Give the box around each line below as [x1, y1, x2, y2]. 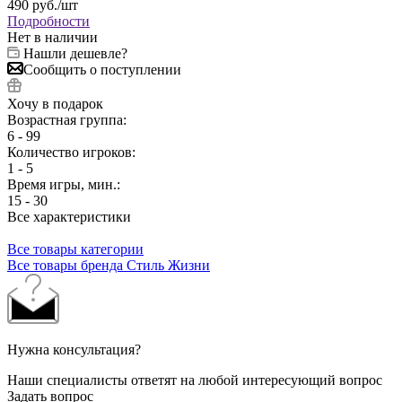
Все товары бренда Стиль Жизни [7, 258, 210, 274]
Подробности [7, 13, 90, 30]
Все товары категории [7, 241, 144, 258]
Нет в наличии [7, 30, 98, 46]
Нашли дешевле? [23, 46, 127, 62]
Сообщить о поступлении [23, 62, 181, 78]
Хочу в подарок [7, 96, 103, 112]
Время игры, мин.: [7, 177, 124, 193]
